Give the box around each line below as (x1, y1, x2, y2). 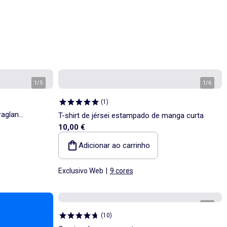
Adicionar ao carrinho (78, 140, 150, 150)
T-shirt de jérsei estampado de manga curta (58, 110, 204, 120)
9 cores (109, 166, 133, 175)
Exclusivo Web (58, 166, 103, 175)
